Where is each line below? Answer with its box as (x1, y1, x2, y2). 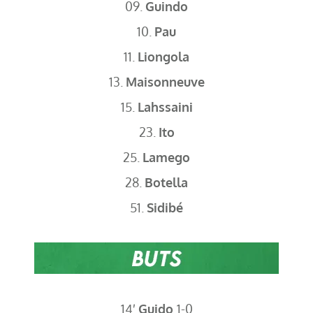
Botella (145, 174, 188, 191)
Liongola (138, 48, 189, 65)
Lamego (143, 149, 190, 166)
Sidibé (147, 199, 183, 216)
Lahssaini (137, 99, 193, 115)
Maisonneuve (125, 73, 205, 90)
